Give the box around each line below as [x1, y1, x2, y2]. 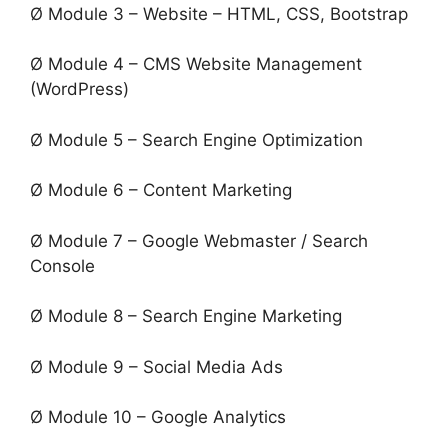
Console [30, 255, 95, 276]
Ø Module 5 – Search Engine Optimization [30, 129, 363, 150]
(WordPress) [30, 79, 129, 100]
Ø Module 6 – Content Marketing [30, 180, 292, 201]
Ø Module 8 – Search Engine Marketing [30, 306, 342, 327]
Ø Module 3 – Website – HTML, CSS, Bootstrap [30, 3, 408, 24]
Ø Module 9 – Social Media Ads [30, 356, 283, 377]
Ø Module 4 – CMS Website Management [30, 54, 362, 75]
